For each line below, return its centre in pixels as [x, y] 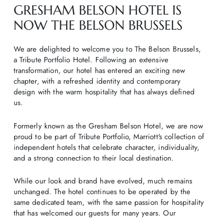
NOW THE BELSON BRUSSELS [98, 25]
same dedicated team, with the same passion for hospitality [109, 203]
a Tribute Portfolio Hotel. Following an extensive [91, 60]
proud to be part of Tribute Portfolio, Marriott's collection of [109, 136]
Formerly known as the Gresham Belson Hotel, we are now [108, 126]
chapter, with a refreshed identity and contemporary [97, 82]
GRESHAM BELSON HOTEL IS [97, 10]
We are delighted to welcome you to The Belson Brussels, [107, 49]
